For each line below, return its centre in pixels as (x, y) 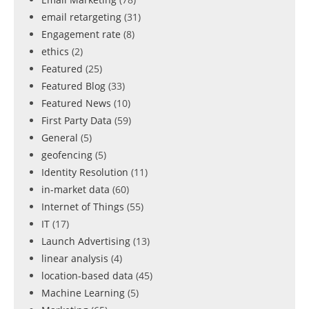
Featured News (76, 103)
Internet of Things (83, 207)
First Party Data (77, 120)
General (60, 138)
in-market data (76, 189)
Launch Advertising (86, 241)
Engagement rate (81, 34)
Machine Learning (83, 293)
